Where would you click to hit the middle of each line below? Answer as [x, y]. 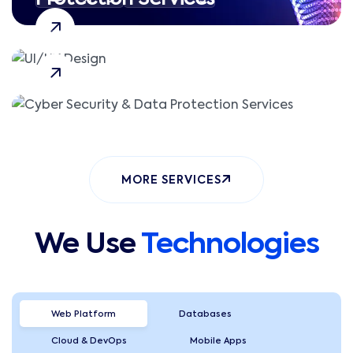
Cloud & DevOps [89, 342]
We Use [87, 245]
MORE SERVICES [171, 181]
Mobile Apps [218, 342]
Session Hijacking [188, 43]
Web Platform [84, 315]
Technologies [230, 245]
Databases [205, 315]
